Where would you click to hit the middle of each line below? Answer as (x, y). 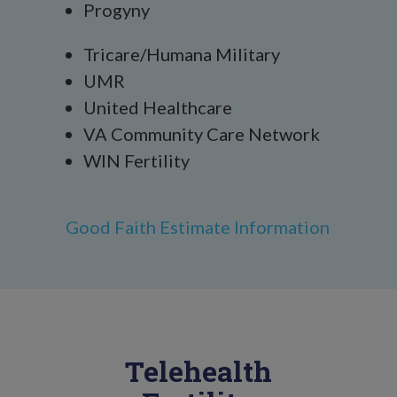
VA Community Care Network (202, 134)
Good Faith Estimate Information (198, 227)
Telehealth (198, 371)
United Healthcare (158, 107)
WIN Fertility (136, 160)
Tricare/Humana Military (182, 54)
